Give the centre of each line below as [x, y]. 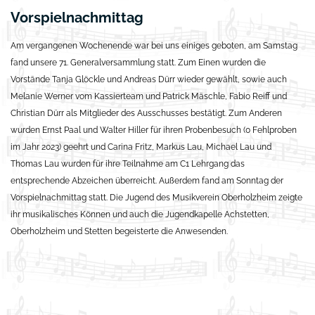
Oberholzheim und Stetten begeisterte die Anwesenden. [120, 232]
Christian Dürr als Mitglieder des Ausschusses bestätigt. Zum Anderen [146, 114]
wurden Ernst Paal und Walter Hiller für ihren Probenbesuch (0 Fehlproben [154, 130]
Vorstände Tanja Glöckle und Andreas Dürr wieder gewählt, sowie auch [149, 80]
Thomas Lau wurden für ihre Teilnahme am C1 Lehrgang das [128, 164]
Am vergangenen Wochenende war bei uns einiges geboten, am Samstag [154, 46]
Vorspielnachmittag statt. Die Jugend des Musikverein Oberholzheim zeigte [156, 198]
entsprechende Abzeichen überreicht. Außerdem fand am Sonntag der [147, 181]
